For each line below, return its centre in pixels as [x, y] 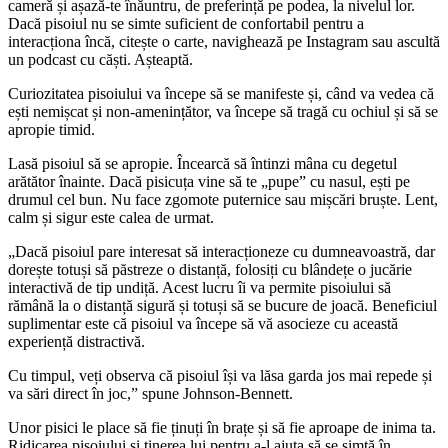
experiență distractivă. [76, 341]
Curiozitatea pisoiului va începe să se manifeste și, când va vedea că [221, 93]
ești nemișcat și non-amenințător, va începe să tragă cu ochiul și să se [223, 111]
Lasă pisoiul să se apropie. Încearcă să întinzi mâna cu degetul [202, 163]
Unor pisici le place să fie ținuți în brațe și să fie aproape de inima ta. [222, 427]
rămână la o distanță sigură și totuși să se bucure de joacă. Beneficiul [222, 305]
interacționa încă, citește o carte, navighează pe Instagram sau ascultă [224, 41]
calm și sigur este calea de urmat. [111, 217]
